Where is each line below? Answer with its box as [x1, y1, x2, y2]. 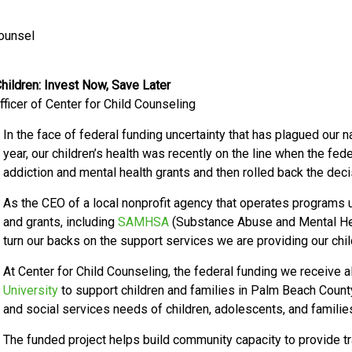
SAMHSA [118, 214, 169, 229]
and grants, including [3, 214, 118, 229]
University [3, 283, 58, 298]
